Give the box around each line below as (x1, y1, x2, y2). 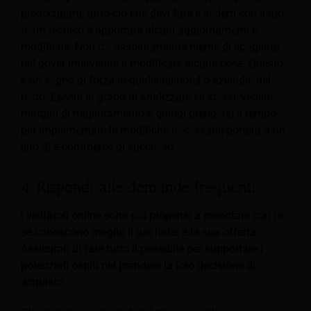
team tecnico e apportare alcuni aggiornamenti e (21, 24, 258, 37)
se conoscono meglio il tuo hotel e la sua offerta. (21, 225, 259, 239)
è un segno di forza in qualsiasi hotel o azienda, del (21, 74, 271, 87)
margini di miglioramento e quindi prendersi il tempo (21, 107, 276, 121)
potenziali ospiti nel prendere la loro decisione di (21, 258, 255, 272)
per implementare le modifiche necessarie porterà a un (21, 124, 285, 137)
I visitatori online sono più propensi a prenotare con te (21, 208, 283, 222)
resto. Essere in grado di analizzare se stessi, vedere (21, 90, 273, 104)
